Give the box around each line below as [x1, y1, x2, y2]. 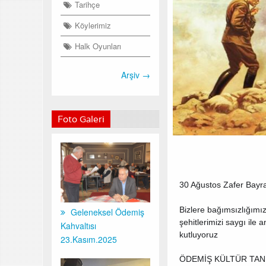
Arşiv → [121, 69, 151, 81]
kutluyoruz [179, 229, 218, 239]
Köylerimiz [75, 20, 111, 31]
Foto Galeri [58, 113, 104, 125]
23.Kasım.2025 [61, 233, 117, 245]
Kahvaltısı [61, 219, 96, 232]
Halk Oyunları [75, 40, 121, 52]
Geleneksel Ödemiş [68, 205, 144, 218]
